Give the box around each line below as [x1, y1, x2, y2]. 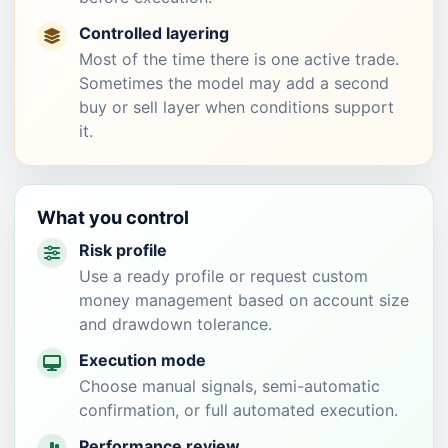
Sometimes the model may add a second [79, 73, 389, 93]
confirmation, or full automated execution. [79, 400, 398, 420]
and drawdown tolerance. [79, 314, 272, 334]
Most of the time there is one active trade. [79, 49, 399, 69]
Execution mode [79, 350, 206, 370]
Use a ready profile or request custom [79, 266, 368, 286]
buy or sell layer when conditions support [79, 97, 394, 117]
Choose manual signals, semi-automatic [79, 376, 380, 396]
